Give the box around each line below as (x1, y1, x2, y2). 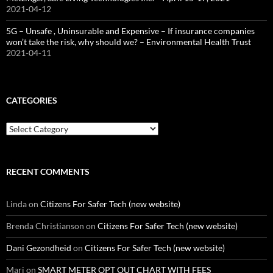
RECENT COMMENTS (6, 166, 90, 177)
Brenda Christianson (6, 221, 84, 231)
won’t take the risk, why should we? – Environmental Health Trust (6, 37, 251, 47)
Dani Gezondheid (6, 243, 71, 253)
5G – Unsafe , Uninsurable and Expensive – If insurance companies (6, 26, 255, 36)
